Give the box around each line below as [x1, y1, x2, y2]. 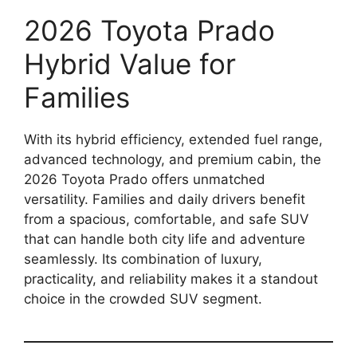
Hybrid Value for [24, 47, 236, 81]
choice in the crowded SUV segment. [24, 291, 262, 308]
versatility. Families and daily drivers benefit [24, 191, 305, 208]
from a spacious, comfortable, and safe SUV [24, 211, 309, 228]
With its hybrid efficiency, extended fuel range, [24, 131, 323, 148]
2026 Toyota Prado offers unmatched [24, 171, 265, 188]
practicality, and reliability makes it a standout [24, 271, 318, 288]
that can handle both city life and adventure [24, 231, 305, 248]
